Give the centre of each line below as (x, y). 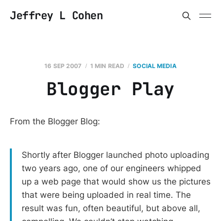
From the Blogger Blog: (55, 121)
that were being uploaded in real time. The (106, 195)
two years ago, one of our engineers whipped (111, 168)
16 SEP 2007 (63, 66)
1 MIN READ (107, 66)
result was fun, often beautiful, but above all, (111, 208)
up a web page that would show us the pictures (116, 181)
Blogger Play (110, 89)
